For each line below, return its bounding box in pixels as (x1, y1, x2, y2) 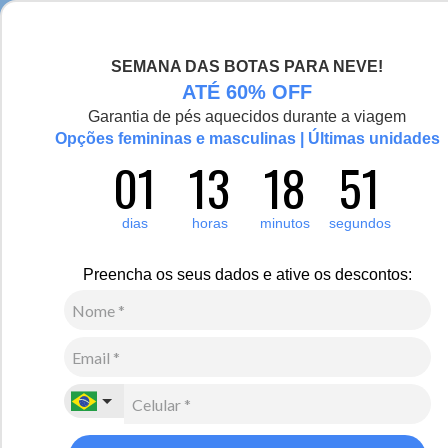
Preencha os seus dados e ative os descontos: (83, 266, 412, 283)
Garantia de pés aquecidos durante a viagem (88, 108, 407, 125)
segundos (329, 215, 391, 231)
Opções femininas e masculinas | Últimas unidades (55, 130, 440, 147)
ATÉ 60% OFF (182, 81, 313, 103)
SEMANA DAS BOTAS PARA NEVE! (111, 58, 384, 75)
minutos (260, 215, 310, 231)
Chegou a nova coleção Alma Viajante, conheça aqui (71, 9, 376, 26)
